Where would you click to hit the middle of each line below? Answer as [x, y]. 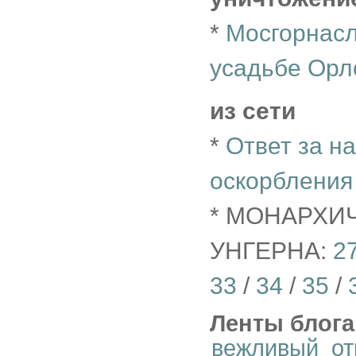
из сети [253, 111]
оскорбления [281, 181]
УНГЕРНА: [271, 251]
